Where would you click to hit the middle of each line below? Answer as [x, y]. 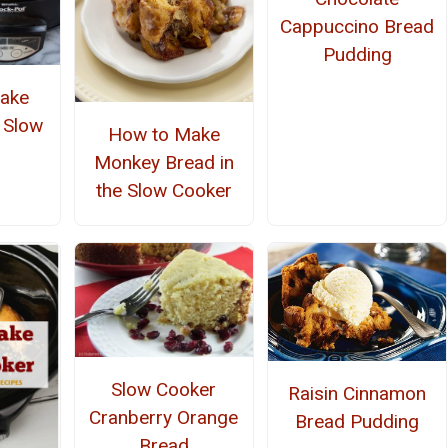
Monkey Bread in [163, 163]
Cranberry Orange [164, 418]
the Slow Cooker [163, 191]
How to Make [163, 135]
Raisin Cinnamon [357, 393]
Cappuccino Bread [357, 26]
